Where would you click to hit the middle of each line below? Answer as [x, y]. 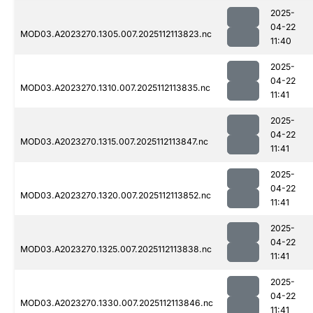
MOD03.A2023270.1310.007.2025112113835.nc [115, 88]
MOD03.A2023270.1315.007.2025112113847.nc [114, 142]
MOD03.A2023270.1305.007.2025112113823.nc [116, 34]
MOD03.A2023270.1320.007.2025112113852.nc [116, 196]
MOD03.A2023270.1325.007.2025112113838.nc [116, 249]
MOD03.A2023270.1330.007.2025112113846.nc [117, 303]
